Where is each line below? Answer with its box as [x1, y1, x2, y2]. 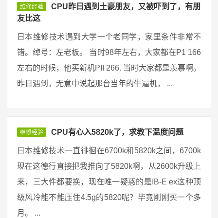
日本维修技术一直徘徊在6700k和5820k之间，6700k [17, 146, 201, 155]
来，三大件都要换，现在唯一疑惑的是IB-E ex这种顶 [17, 178, 201, 186]
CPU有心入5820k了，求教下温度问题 [51, 128, 183, 136]
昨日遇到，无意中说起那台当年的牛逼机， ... [17, 79, 173, 88]
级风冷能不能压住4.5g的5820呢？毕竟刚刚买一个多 [17, 193, 201, 201]
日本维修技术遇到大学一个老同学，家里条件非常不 [17, 33, 201, 41]
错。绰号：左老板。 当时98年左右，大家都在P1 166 [17, 48, 201, 56]
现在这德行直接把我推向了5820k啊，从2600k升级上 [17, 162, 201, 170]
